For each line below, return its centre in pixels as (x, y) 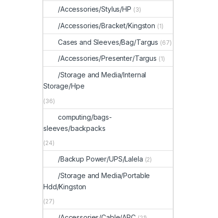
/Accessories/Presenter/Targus (107, 58)
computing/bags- (85, 117)
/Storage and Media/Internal (102, 75)
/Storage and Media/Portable (104, 175)
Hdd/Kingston (65, 186)
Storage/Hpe (64, 86)
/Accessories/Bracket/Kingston (107, 25)
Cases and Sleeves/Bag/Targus (108, 42)
